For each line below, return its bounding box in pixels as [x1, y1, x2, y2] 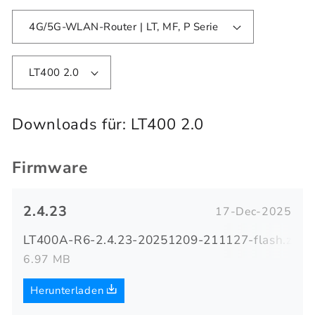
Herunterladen [30, 283, 107, 298]
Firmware [12, 157, 88, 179]
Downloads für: [12, 113, 131, 135]
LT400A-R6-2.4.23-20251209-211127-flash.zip [23, 232, 304, 249]
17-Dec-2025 [215, 203, 292, 219]
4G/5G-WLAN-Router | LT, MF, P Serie [193, 19, 219, 34]
